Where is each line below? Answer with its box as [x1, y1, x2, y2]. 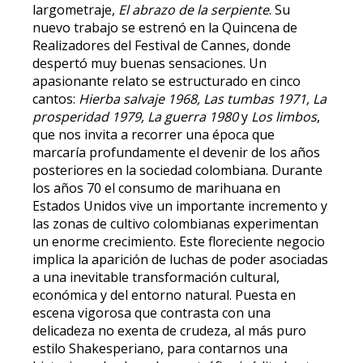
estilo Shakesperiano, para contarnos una [32, 340, 288, 357]
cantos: [32, 90, 79, 108]
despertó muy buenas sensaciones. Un [32, 54, 267, 72]
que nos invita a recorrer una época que [32, 126, 275, 143]
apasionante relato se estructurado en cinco [32, 72, 301, 90]
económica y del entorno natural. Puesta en [32, 286, 296, 304]
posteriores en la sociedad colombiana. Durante [32, 161, 322, 179]
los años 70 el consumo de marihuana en [32, 179, 280, 197]
